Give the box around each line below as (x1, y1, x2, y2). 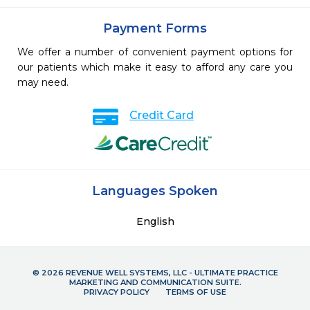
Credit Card (129, 109, 194, 122)
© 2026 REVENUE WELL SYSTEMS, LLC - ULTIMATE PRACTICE (32, 268, 278, 278)
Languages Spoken (92, 183, 218, 199)
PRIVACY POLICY (84, 287, 149, 298)
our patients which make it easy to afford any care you (17, 61, 293, 74)
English (136, 215, 174, 228)
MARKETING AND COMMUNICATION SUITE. (69, 277, 241, 288)
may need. (17, 76, 69, 89)
